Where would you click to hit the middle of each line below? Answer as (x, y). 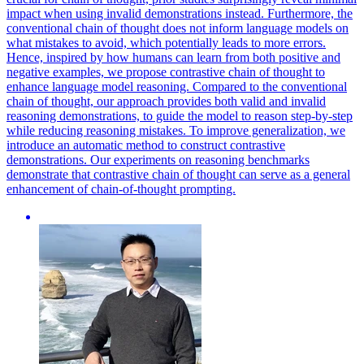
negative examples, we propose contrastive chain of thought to (166, 72)
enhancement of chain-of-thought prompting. (121, 189)
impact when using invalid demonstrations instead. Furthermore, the (180, 14)
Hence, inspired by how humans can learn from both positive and (173, 58)
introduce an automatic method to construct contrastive (146, 145)
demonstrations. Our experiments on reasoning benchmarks (158, 160)
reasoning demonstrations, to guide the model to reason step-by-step (180, 116)
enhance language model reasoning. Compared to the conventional (177, 87)
